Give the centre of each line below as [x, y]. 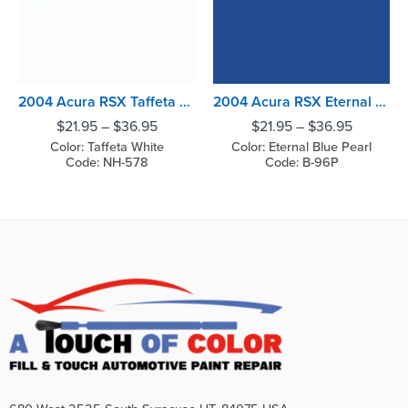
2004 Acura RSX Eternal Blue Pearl [381, 102]
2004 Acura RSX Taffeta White [185, 102]
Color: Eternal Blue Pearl [301, 148]
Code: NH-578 [107, 163]
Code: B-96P [301, 163]
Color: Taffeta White [107, 148]
